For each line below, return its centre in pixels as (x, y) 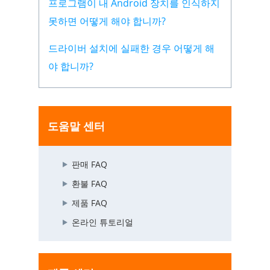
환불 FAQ (89, 184)
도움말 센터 (76, 126)
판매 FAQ (89, 165)
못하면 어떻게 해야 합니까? (107, 21)
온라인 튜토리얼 (102, 222)
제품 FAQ (89, 203)
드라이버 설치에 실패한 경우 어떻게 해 (131, 49)
